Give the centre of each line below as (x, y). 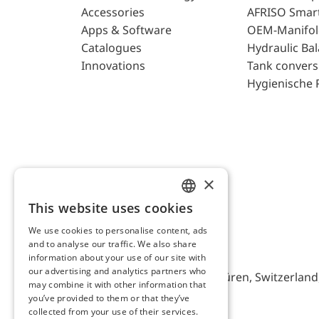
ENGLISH (200, 212)
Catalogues (111, 48)
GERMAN (201, 236)
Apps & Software (126, 30)
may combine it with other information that (117, 284)
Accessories (113, 12)
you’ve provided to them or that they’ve (109, 298)
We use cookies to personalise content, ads (118, 230)
